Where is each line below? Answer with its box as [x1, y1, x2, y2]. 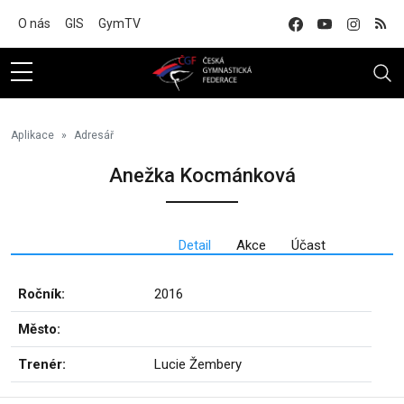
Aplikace [11, 129, 54, 142]
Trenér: [18, 356, 66, 372]
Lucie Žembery [154, 356, 242, 372]
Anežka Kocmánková [108, 164, 296, 187]
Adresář [74, 129, 114, 142]
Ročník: [18, 286, 65, 302]
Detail [178, 237, 211, 253]
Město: [18, 321, 60, 337]
